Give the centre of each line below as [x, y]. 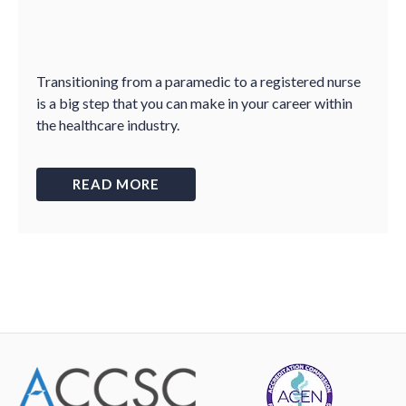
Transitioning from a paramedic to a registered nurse [198, 81]
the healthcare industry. [108, 125]
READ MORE [116, 184]
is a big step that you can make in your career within [194, 103]
